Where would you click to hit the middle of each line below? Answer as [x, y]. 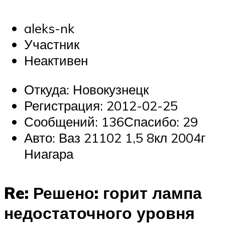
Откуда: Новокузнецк [86, 89]
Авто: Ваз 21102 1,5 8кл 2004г [115, 137]
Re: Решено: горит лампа [103, 193]
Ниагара [49, 153]
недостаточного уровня [99, 213]
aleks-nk [49, 28]
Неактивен [56, 61]
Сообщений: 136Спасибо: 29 [111, 121]
